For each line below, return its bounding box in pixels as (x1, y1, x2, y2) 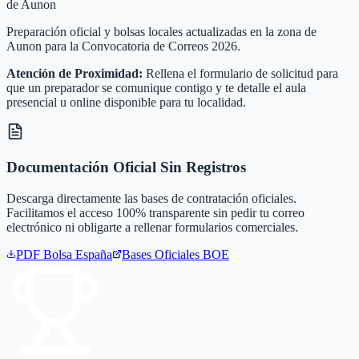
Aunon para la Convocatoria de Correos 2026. (6, 39, 240, 54)
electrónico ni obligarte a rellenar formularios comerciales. (6, 220, 298, 234)
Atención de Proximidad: (6, 67, 143, 81)
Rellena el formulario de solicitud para (143, 67, 338, 81)
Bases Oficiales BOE (122, 247, 229, 261)
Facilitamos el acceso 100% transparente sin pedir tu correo (6, 205, 305, 220)
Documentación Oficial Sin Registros (6, 158, 246, 175)
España (75, 247, 112, 261)
